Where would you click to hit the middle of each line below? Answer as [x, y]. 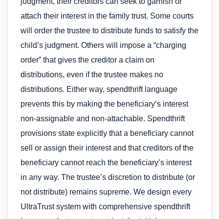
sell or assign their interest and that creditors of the [107, 148]
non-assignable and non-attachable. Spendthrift [103, 119]
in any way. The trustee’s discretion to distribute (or [108, 177]
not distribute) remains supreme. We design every [106, 192]
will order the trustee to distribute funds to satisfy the [109, 31]
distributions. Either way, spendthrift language [99, 89]
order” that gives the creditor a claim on [88, 60]
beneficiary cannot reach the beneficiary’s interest [106, 163]
